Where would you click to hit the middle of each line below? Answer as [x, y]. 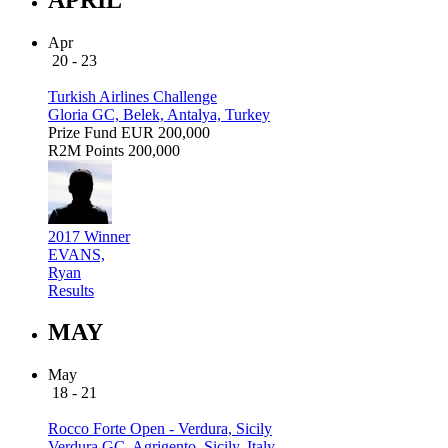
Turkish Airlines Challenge [132, 96]
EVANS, [76, 254]
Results [71, 290]
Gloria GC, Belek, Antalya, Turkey [159, 114]
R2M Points [86, 150]
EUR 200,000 [165, 132]
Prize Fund [82, 132]
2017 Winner [89, 236]
